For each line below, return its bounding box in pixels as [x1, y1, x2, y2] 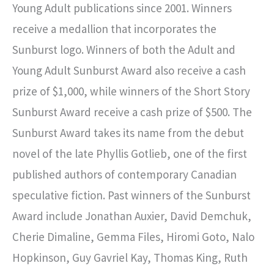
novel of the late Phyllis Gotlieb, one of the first [12, 146, 247, 161]
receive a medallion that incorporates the [12, 21, 217, 36]
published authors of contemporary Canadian [12, 166, 237, 182]
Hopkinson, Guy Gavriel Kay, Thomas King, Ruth [12, 250, 248, 265]
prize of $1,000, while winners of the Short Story [12, 83, 250, 98]
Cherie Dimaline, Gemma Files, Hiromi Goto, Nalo [12, 229, 254, 244]
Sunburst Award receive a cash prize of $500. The [12, 104, 252, 119]
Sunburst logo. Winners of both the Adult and [12, 42, 235, 57]
